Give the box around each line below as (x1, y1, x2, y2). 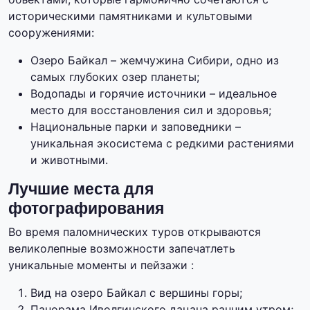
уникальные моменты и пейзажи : (8, 258, 194, 273)
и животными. (30, 153, 108, 167)
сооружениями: (8, 26, 94, 40)
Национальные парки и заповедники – (30, 120, 241, 134)
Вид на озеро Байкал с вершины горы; (30, 286, 242, 300)
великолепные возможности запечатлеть (8, 241, 235, 256)
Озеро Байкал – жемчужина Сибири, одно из (30, 53, 279, 68)
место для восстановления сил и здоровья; (30, 103, 271, 118)
